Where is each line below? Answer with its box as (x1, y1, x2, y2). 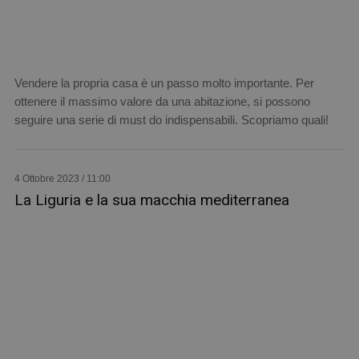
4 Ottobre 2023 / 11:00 (14, 172, 111, 184)
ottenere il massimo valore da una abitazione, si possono (14, 94, 310, 108)
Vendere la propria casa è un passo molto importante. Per (14, 75, 314, 90)
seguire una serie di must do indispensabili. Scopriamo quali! (14, 112, 329, 127)
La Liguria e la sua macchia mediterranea (14, 190, 289, 209)
